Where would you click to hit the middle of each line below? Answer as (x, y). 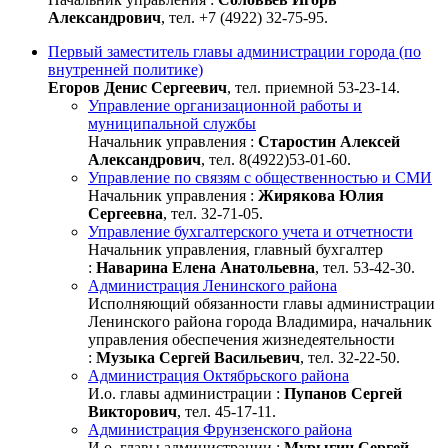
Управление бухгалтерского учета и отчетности (250, 231)
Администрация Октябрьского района (218, 375)
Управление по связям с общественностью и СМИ (260, 177)
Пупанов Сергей (343, 393)
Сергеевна (125, 213)
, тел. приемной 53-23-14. (313, 87)
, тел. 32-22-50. (350, 357)
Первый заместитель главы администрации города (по (234, 51)
